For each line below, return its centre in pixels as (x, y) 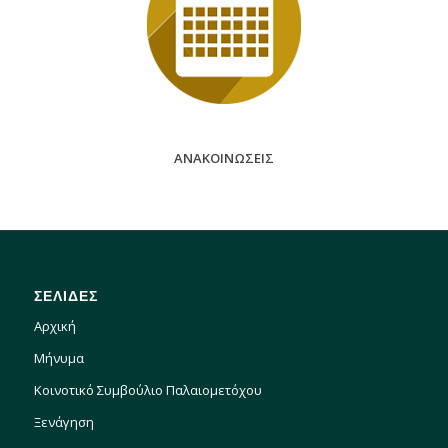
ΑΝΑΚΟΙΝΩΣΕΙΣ (223, 158)
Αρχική (54, 326)
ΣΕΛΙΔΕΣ (65, 296)
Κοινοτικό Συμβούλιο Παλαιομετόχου (147, 390)
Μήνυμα (58, 358)
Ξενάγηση (63, 422)
